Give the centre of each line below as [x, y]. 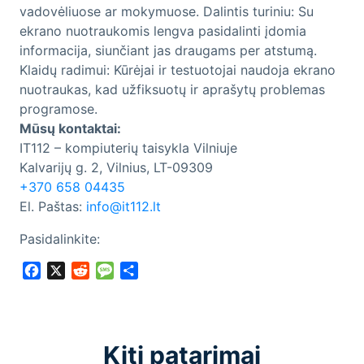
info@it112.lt [123, 207]
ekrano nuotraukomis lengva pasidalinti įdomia [163, 31]
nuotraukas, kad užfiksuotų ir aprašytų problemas [172, 90]
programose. [58, 109]
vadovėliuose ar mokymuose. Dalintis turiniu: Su [167, 12]
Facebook [71, 271]
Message [141, 271]
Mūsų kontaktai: [74, 129]
